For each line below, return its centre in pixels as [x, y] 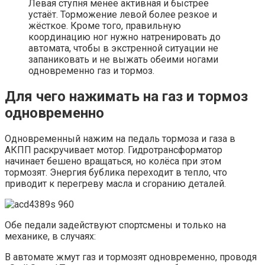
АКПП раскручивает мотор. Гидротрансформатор [114, 150]
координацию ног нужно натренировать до [125, 37]
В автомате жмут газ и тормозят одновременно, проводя [131, 257]
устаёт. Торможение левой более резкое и [123, 15]
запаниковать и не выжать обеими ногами [123, 60]
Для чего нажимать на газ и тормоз [126, 97]
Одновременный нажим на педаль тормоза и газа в [120, 138]
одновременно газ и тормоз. [91, 71]
